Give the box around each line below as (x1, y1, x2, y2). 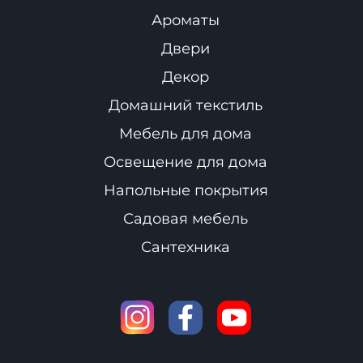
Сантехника (141, 237, 230, 256)
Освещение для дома (104, 152, 267, 171)
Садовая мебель (123, 209, 248, 228)
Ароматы (152, 11, 220, 29)
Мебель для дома (119, 124, 252, 143)
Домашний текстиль (109, 96, 263, 114)
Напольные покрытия (103, 181, 268, 199)
